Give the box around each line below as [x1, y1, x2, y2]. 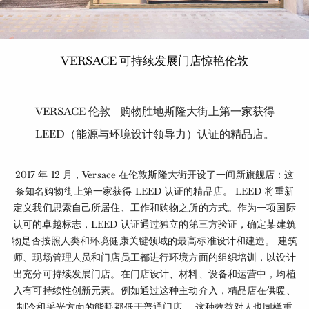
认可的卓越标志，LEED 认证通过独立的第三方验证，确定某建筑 [13, 217, 296, 230]
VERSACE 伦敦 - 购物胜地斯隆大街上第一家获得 [34, 103, 275, 119]
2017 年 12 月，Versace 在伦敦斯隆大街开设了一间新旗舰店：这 [14, 168, 295, 181]
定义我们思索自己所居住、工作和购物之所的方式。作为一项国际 [13, 201, 296, 214]
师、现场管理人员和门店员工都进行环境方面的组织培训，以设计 [13, 250, 296, 263]
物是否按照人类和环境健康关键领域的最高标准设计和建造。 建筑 [12, 234, 297, 247]
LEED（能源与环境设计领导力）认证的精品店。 [34, 126, 275, 141]
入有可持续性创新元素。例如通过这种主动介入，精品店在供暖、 [13, 283, 296, 297]
